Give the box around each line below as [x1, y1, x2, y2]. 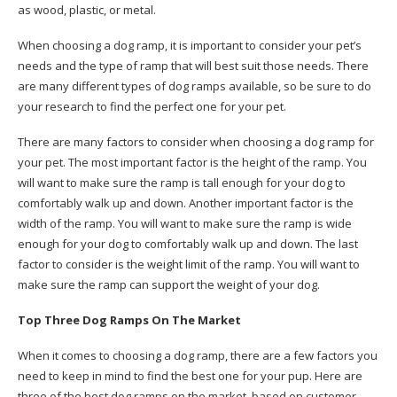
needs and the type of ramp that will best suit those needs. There [18, 58, 369, 74]
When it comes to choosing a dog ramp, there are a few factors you [18, 347, 378, 363]
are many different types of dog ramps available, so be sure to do [18, 78, 371, 94]
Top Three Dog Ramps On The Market [18, 312, 241, 328]
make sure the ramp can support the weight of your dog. [18, 276, 320, 292]
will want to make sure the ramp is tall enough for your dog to [18, 175, 346, 191]
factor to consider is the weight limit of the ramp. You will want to [18, 256, 360, 272]
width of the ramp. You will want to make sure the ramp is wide [18, 215, 352, 231]
